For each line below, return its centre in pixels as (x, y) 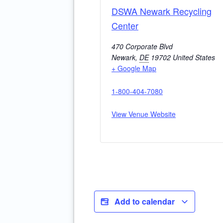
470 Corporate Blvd (142, 47)
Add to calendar (146, 202)
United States (194, 57)
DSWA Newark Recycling (162, 11)
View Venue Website (144, 114)
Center (125, 26)
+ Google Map (134, 68)
